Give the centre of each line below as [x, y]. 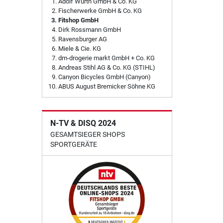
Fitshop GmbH [78, 20]
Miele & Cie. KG [79, 49]
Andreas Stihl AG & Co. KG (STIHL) [107, 68]
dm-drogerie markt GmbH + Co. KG [106, 58]
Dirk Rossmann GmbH [89, 30]
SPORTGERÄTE [73, 145]
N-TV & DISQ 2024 [83, 123]
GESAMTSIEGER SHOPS [87, 135]
